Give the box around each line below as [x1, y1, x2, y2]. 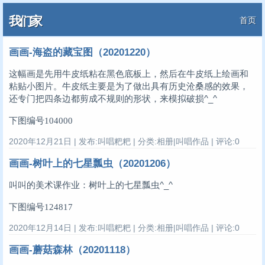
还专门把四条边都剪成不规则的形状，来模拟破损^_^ [9, 93, 217, 104]
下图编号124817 [9, 201, 73, 212]
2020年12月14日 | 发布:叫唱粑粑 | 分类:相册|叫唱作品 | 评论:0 [9, 223, 240, 233]
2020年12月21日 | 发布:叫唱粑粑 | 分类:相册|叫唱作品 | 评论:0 [9, 137, 240, 147]
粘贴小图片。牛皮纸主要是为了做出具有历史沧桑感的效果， [9, 81, 248, 92]
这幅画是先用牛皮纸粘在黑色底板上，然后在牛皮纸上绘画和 [9, 69, 248, 79]
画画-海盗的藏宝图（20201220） [9, 46, 156, 58]
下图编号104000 [9, 115, 73, 125]
